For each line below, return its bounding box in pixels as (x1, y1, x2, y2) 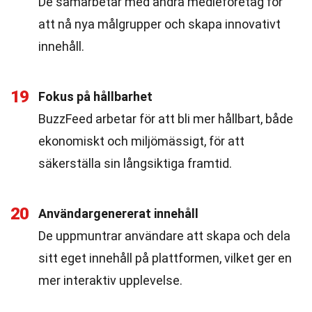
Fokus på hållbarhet (38, 89, 153, 104)
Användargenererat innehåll (38, 206, 198, 221)
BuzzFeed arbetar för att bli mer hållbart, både (38, 111, 293, 126)
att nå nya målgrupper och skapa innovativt (38, 17, 281, 31)
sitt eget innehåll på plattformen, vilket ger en (38, 251, 292, 265)
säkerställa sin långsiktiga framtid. (38, 156, 232, 171)
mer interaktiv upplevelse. (38, 273, 182, 288)
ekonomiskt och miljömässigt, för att (38, 134, 244, 148)
